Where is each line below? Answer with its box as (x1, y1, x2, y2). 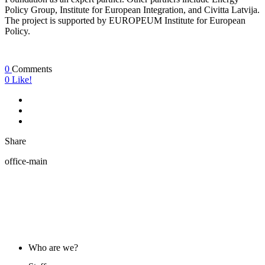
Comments (12, 64, 52, 74)
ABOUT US (5, 212, 42, 221)
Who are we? (28, 243, 78, 253)
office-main (5, 156, 47, 166)
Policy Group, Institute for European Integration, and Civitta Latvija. (5, 5, 260, 15)
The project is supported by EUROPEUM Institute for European (5, 15, 245, 25)
